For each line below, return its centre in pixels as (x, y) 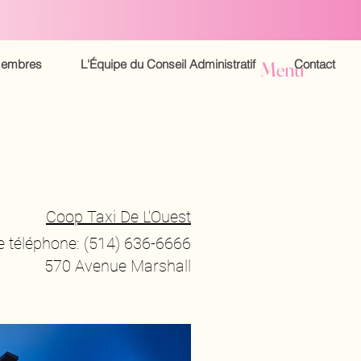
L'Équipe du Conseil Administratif (168, 64)
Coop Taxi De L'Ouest (118, 217)
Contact (314, 64)
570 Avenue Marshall (118, 266)
